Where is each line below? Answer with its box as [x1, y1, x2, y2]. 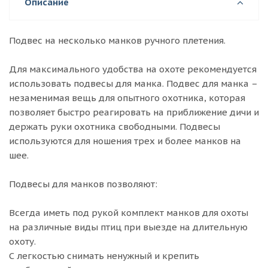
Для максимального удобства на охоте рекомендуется [9, 63, 257, 75]
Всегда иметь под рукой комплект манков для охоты [9, 207, 248, 218]
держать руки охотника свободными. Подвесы [9, 121, 220, 132]
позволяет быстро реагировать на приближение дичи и [9, 106, 259, 118]
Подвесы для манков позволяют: [9, 178, 157, 190]
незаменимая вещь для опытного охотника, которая [9, 92, 245, 103]
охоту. [9, 236, 36, 247]
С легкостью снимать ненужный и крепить [9, 250, 199, 261]
